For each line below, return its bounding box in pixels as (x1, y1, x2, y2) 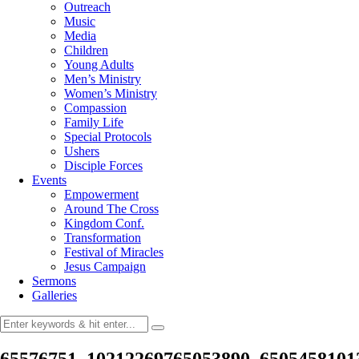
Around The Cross (64, 202, 159, 216)
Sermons (32, 274, 76, 288)
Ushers (64, 144, 99, 158)
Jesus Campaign (64, 260, 146, 273)
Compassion (64, 101, 127, 115)
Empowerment (64, 188, 139, 201)
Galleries (32, 288, 77, 302)
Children (64, 43, 108, 57)
